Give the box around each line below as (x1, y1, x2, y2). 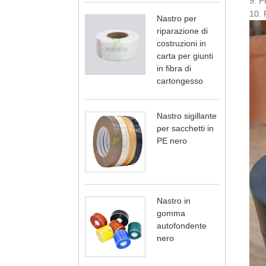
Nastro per (157, 14, 197, 23)
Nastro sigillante (157, 111, 217, 121)
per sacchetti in (157, 123, 214, 133)
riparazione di (157, 26, 208, 36)
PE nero (157, 136, 187, 145)
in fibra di (157, 64, 191, 73)
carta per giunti (157, 51, 213, 61)
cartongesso (157, 76, 203, 85)
